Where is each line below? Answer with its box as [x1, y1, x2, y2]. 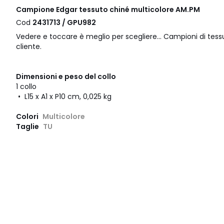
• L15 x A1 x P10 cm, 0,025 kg [16, 91, 111, 102]
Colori [16, 111, 40, 122]
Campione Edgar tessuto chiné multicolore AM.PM [16, 4, 200, 15]
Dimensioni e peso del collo [16, 71, 116, 82]
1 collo [16, 81, 36, 92]
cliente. [16, 41, 41, 52]
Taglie [16, 121, 40, 132]
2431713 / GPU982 [32, 17, 96, 28]
